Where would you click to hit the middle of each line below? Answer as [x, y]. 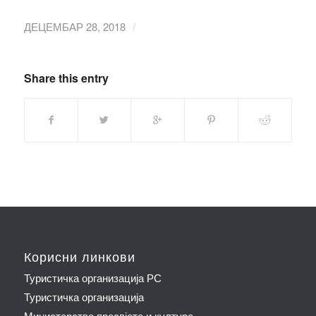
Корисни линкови [79, 257]
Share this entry [66, 78]
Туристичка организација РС [92, 279]
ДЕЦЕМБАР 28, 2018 [74, 27]
